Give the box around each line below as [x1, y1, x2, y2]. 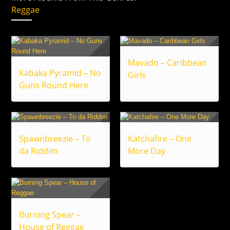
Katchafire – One [128, 133, 191, 145]
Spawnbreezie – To [19, 133, 91, 145]
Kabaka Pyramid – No [19, 67, 102, 79]
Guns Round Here [19, 80, 89, 91]
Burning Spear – [19, 209, 81, 221]
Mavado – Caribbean [128, 57, 207, 69]
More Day [128, 145, 165, 157]
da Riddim [19, 145, 59, 157]
